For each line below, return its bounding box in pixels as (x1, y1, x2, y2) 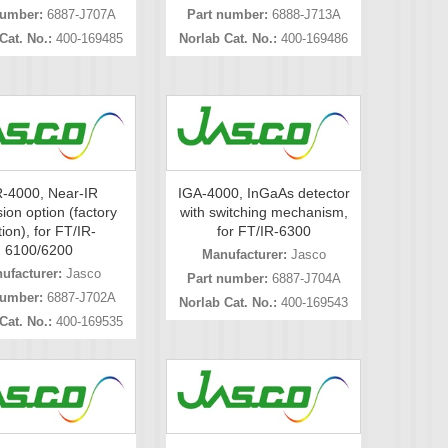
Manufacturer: (201, 246, 287, 262)
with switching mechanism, (179, 203, 348, 220)
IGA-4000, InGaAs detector (177, 184, 350, 201)
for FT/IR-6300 (216, 222, 311, 239)
